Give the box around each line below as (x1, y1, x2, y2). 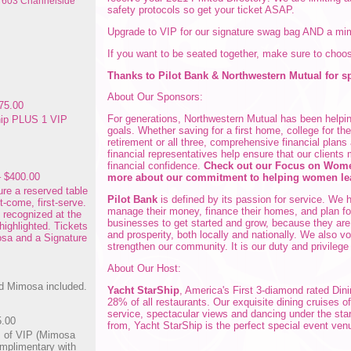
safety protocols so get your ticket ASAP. (107, 4, 295, 16)
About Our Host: (107, 262, 182, 274)
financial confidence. (107, 160, 204, 172)
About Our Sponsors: (107, 91, 204, 103)
